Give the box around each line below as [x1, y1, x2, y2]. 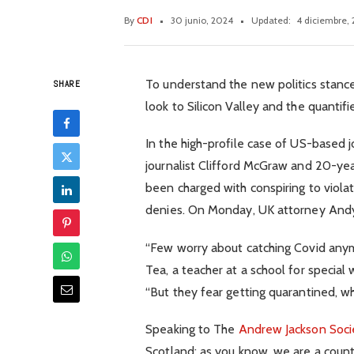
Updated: [251, 14, 292, 27]
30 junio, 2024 [171, 14, 234, 27]
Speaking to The [145, 321, 239, 337]
